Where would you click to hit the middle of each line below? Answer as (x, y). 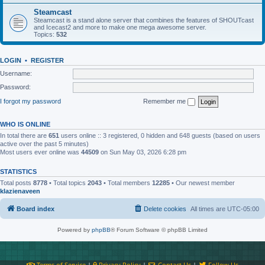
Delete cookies (165, 209)
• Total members (127, 182)
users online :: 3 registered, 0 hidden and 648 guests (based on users (160, 135)
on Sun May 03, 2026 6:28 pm (143, 152)
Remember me (165, 101)
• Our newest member (202, 182)
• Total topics (67, 182)
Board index (35, 209)
